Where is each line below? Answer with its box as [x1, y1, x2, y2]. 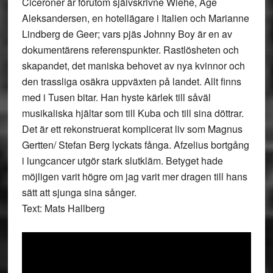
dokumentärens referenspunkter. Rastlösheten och [21, 43, 239, 57]
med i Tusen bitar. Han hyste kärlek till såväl [21, 90, 211, 104]
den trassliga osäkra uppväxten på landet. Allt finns [21, 74, 241, 88]
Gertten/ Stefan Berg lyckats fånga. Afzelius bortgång [21, 138, 249, 152]
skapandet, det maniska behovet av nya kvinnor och [21, 58, 245, 73]
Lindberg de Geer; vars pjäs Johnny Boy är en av [21, 27, 232, 41]
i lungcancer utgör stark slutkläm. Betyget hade [21, 154, 223, 168]
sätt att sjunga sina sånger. [21, 185, 136, 199]
